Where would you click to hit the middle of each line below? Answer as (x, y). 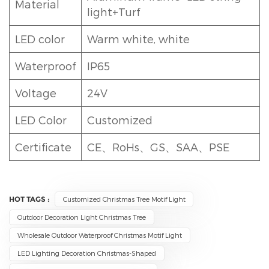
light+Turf (113, 11)
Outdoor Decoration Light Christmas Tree (81, 217)
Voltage (36, 92)
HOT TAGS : (30, 199)
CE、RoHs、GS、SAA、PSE (158, 147)
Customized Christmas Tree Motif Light (124, 199)
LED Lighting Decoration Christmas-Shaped (86, 253)
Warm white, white (138, 38)
